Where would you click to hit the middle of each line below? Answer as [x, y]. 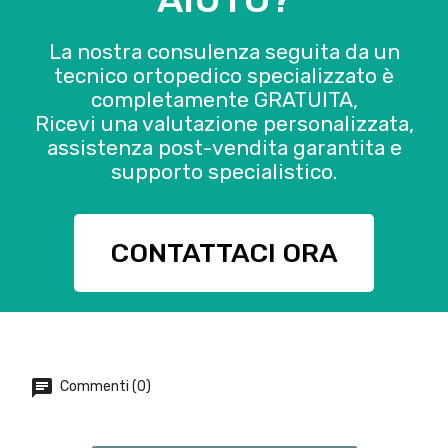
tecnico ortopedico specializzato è [224, 76]
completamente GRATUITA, [224, 100]
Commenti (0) [104, 387]
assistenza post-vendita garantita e [224, 148]
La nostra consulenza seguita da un [224, 52]
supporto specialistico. [224, 172]
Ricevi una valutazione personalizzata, [224, 124]
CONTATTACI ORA [224, 253]
